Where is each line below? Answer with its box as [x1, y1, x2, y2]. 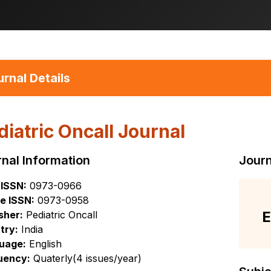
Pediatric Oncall [23, 209, 97, 221]
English [26, 238, 62, 250]
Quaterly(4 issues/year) [30, 252, 142, 265]
